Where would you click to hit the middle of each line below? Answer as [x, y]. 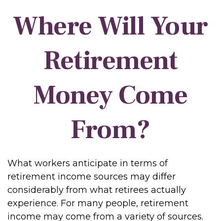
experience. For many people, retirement [98, 203]
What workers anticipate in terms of [88, 163]
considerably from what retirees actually [97, 190]
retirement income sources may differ [92, 177]
